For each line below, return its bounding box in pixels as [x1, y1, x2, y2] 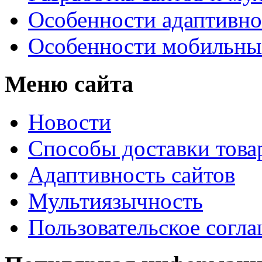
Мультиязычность [28, 188, 203, 213]
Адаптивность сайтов [28, 161, 235, 187]
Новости [28, 109, 111, 135]
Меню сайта [5, 70, 133, 97]
